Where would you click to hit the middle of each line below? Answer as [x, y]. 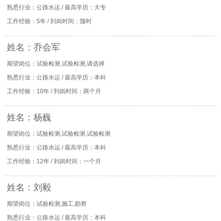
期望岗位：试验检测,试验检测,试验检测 [58, 134]
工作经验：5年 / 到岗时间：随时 [49, 21]
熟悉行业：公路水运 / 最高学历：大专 [56, 7]
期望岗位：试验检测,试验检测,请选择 [55, 64]
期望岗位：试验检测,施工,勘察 [47, 204]
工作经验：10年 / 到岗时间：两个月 [54, 91]
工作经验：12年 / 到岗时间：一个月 [54, 161]
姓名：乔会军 [33, 47]
